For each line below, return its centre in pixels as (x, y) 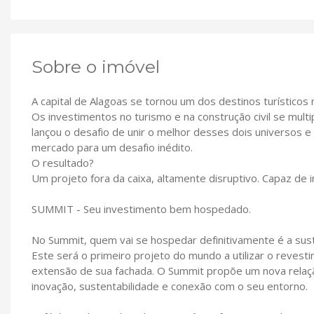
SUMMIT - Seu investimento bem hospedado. (141, 209)
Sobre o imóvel (96, 66)
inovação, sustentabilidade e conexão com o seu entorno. (170, 286)
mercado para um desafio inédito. (112, 147)
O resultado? (63, 162)
